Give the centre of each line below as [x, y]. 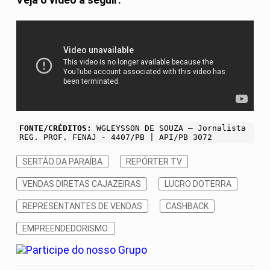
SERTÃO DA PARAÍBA [62, 162]
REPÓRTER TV [154, 162]
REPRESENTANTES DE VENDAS [82, 206]
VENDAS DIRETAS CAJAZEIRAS [82, 184]
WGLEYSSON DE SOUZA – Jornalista [169, 128]
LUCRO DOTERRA [198, 184]
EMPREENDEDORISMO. [66, 229]
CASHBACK [187, 206]
